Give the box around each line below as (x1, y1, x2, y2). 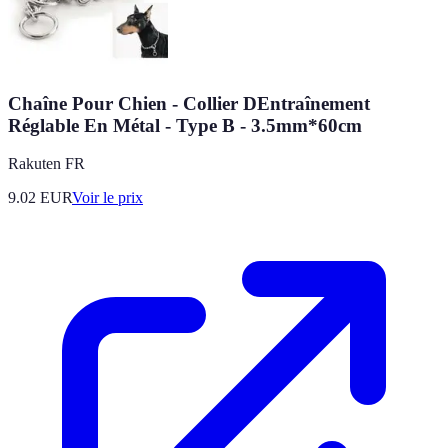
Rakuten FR (8, 155, 85, 173)
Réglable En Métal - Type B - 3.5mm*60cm (8, 114, 362, 136)
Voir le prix (72, 189, 143, 207)
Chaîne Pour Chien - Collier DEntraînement (8, 92, 370, 114)
